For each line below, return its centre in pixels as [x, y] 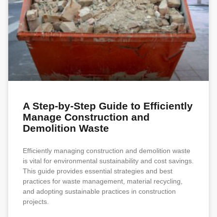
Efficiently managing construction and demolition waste [107, 151]
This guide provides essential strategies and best [98, 171]
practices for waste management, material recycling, [103, 181]
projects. [36, 201]
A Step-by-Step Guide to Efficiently [108, 106]
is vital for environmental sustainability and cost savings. [108, 161]
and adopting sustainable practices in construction [99, 191]
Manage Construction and [86, 117]
